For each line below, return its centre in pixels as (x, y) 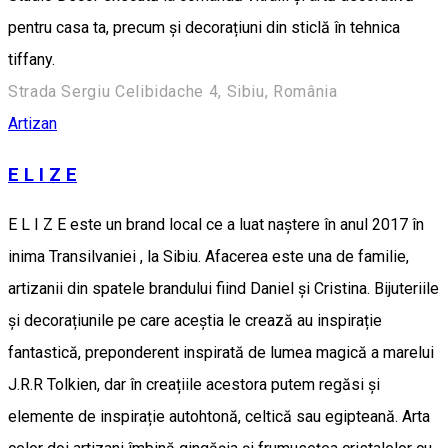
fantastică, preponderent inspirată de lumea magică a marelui (221, 353)
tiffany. (31, 59)
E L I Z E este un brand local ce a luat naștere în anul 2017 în (216, 225)
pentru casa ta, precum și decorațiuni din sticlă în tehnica (204, 27)
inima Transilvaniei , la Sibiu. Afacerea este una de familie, (208, 257)
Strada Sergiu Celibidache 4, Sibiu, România (173, 91)
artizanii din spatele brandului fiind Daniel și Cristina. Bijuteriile (223, 289)
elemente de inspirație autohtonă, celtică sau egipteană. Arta (219, 417)
